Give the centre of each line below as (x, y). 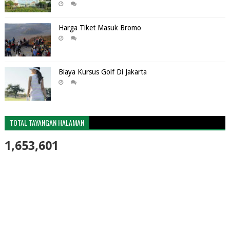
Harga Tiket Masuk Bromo (100, 27)
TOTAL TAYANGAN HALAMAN (47, 122)
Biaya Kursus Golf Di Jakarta (102, 72)
